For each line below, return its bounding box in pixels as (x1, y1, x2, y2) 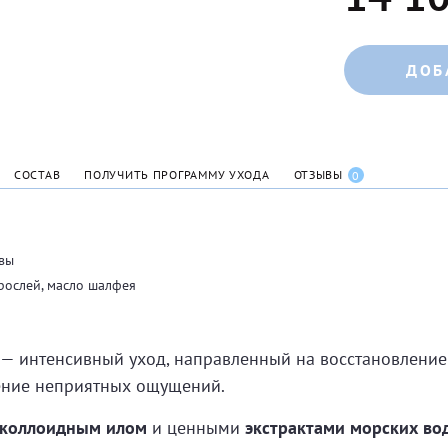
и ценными (147, 416, 245, 439)
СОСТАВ (13, 167, 61, 182)
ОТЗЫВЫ (293, 167, 343, 182)
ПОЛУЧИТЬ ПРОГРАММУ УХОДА (84, 167, 270, 182)
